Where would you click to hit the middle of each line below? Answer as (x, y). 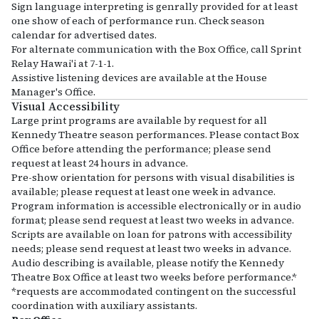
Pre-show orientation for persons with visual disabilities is (153, 178)
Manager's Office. (53, 92)
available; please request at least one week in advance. (143, 192)
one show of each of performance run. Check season (138, 21)
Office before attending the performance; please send (141, 149)
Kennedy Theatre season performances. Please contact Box (155, 135)
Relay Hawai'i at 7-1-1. (63, 64)
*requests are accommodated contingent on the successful (154, 292)
